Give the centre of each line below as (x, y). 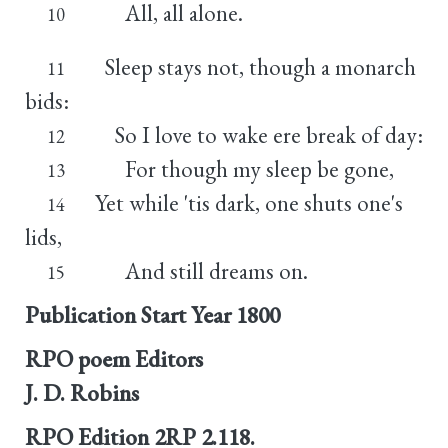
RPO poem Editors (114, 358)
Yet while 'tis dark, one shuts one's (248, 202)
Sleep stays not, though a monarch (255, 66)
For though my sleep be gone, (244, 168)
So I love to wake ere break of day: (258, 134)
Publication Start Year (128, 314)
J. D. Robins (82, 392)
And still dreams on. (201, 270)
